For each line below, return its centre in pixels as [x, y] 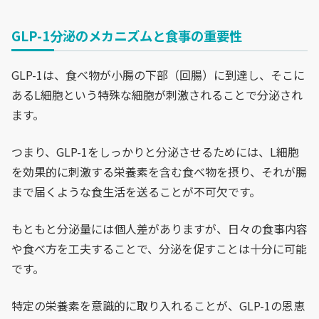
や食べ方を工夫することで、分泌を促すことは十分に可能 [159, 249]
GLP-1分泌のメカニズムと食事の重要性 [127, 36]
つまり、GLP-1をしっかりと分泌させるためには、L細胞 [155, 152]
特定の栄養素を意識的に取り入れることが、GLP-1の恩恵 [158, 306]
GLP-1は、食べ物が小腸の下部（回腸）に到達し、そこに [158, 75]
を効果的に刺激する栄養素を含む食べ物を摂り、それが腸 [159, 172]
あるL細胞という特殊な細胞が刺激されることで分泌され [157, 95]
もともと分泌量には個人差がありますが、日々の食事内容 [159, 229]
